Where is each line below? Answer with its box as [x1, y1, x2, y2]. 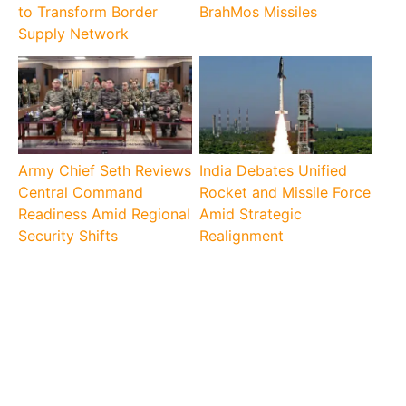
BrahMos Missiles [198, 3, 317, 22]
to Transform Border [18, 3, 159, 22]
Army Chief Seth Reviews [18, 161, 192, 180]
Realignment [198, 227, 284, 246]
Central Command [18, 183, 144, 202]
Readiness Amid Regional [18, 205, 191, 224]
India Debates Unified [198, 161, 347, 180]
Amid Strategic [198, 205, 302, 224]
